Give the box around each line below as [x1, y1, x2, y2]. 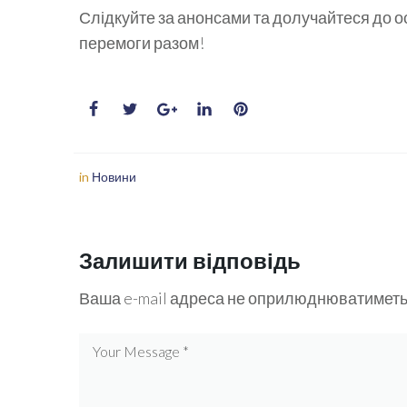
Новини [92, 169, 136, 184]
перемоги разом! [79, 33, 204, 53]
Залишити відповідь [79, 247, 301, 273]
